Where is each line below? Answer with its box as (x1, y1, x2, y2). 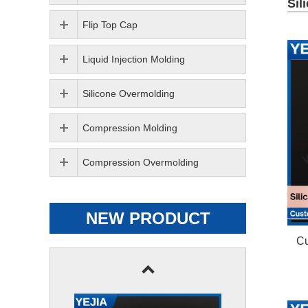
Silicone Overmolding (82, 88, 175, 99)
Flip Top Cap (82, 19, 137, 30)
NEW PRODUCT (85, 209, 210, 228)
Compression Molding (82, 122, 177, 133)
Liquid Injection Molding (82, 54, 185, 65)
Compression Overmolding (82, 157, 199, 168)
